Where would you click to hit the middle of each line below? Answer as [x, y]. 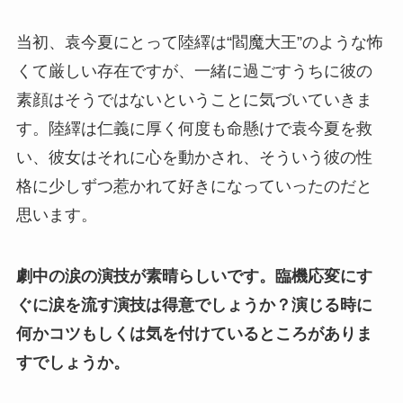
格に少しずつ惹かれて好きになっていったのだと [194, 187]
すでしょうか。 [72, 363]
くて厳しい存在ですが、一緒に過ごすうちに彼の [194, 72]
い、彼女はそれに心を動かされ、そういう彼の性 [194, 158]
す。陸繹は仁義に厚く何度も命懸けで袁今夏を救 [194, 129]
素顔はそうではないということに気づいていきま [194, 100]
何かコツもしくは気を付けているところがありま [194, 334]
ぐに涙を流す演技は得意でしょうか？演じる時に [194, 305]
